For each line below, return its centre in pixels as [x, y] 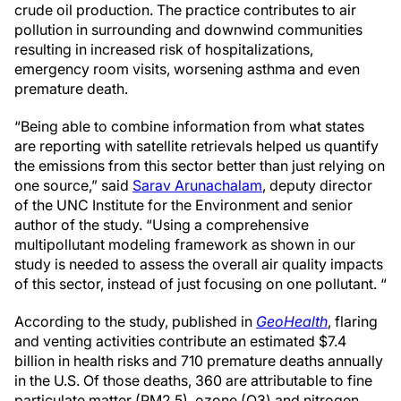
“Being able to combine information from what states [189, 126]
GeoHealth [292, 321]
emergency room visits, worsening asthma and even [187, 69]
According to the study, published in [135, 321]
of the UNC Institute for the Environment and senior [183, 205]
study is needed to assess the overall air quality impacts [199, 264]
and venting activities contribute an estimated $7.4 [180, 341]
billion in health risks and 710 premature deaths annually [199, 361]
